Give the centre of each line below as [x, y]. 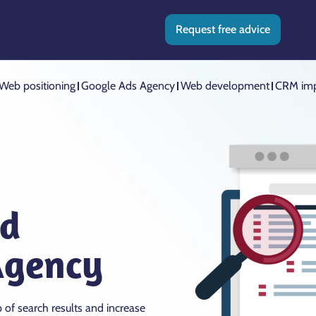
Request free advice [223, 29]
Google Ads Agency [128, 86]
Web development [225, 86]
